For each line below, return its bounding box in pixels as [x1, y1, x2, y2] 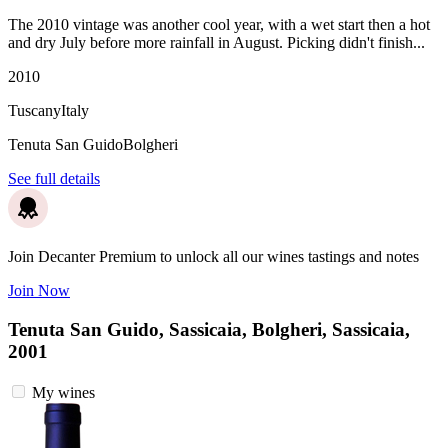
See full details [8, 170, 100, 188]
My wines [32, 383, 95, 401]
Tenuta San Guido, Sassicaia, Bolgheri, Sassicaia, [8, 319, 410, 341]
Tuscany [8, 102, 61, 120]
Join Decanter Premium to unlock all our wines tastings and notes [8, 248, 419, 266]
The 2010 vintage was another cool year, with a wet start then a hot [8, 16, 430, 34]
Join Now [8, 282, 70, 300]
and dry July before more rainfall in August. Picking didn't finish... [8, 34, 425, 52]
